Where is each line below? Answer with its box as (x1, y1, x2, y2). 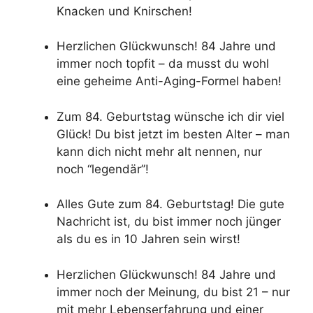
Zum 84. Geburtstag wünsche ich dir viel (57, 109, 284, 124)
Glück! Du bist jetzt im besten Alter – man (57, 126, 290, 141)
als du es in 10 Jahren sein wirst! (57, 232, 240, 247)
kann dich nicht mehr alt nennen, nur (57, 144, 262, 159)
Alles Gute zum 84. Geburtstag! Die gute (57, 197, 284, 212)
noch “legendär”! (57, 161, 149, 176)
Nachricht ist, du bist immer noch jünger (57, 214, 281, 229)
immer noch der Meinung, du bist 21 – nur (57, 284, 290, 299)
